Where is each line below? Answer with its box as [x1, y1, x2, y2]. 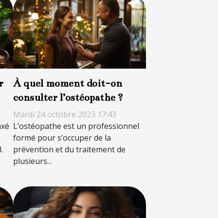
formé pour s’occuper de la [13, 132, 111, 144]
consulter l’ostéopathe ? [13, 91, 123, 104]
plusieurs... [13, 156, 52, 167]
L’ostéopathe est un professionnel [13, 121, 139, 132]
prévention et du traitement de [13, 144, 126, 155]
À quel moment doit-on [13, 77, 122, 90]
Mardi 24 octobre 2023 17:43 [13, 109, 116, 120]
